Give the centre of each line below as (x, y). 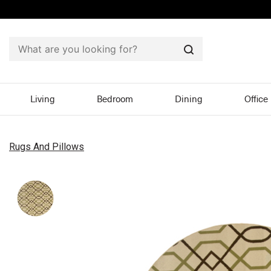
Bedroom (115, 100)
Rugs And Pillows (47, 147)
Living (42, 100)
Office (256, 100)
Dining (189, 100)
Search (204, 58)
